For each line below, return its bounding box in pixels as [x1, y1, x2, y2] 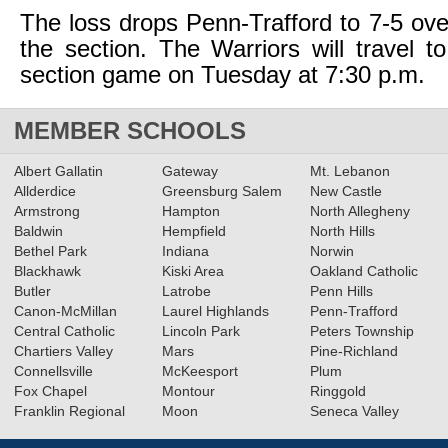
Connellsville [14, 363, 93, 379]
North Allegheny [309, 203, 410, 219]
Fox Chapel [14, 383, 87, 399]
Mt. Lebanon [309, 163, 390, 179]
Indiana [161, 243, 209, 259]
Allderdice [14, 183, 76, 199]
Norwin [309, 243, 354, 259]
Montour [161, 383, 215, 399]
